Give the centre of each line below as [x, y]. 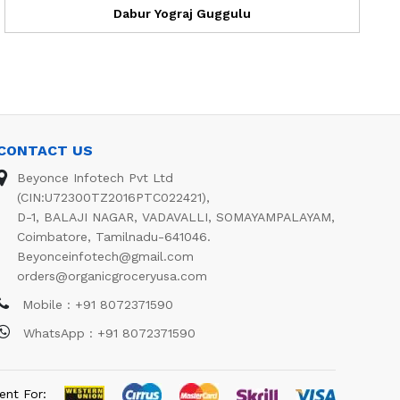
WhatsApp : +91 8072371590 [107, 333]
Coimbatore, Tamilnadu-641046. [114, 236]
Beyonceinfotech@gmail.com [105, 256]
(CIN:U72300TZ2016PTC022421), [113, 197]
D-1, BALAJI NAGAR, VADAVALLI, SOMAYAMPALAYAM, [176, 217]
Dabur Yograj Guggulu [182, 13]
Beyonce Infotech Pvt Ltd [95, 177]
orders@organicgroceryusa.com [112, 275]
